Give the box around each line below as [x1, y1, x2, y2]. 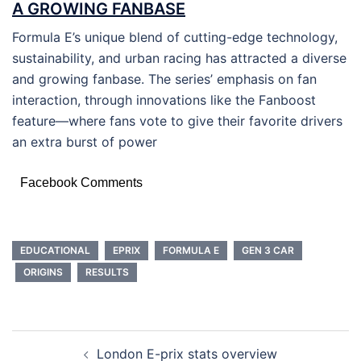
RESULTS [85, 266, 129, 279]
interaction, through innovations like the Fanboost [12, 92, 316, 109]
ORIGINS [23, 266, 63, 279]
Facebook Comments [20, 176, 143, 190]
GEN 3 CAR [242, 244, 294, 257]
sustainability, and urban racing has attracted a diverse [12, 50, 346, 67]
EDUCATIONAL [20, 244, 90, 257]
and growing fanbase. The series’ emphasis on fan [12, 71, 317, 88]
